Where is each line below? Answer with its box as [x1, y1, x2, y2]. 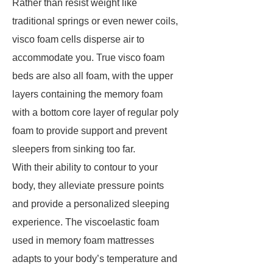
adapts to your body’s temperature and [12, 253, 177, 264]
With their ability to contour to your [12, 162, 158, 172]
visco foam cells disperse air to [12, 34, 144, 44]
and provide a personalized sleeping [12, 199, 169, 209]
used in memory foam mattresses [12, 235, 154, 246]
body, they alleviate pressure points [12, 180, 164, 191]
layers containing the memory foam [12, 89, 163, 99]
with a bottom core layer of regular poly [12, 107, 179, 118]
